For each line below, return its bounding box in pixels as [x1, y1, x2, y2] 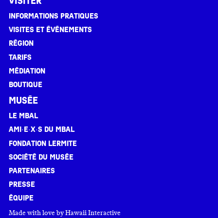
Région [9, 39, 34, 48]
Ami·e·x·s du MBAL [9, 125, 74, 134]
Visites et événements [9, 25, 92, 35]
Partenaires [9, 166, 55, 175]
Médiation [9, 66, 45, 75]
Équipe [9, 194, 34, 203]
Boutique [9, 80, 42, 89]
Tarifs [9, 53, 32, 62]
